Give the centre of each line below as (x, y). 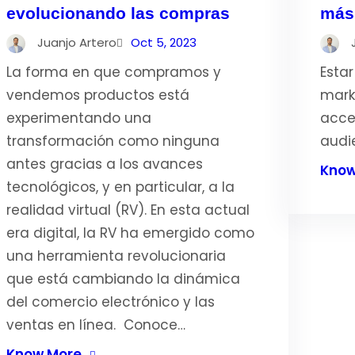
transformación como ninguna (113, 141)
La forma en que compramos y (113, 72)
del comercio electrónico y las (110, 302)
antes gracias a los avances (104, 164)
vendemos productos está (97, 95)
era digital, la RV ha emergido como (130, 233)
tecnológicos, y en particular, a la (120, 187)
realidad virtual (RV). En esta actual (128, 210)
